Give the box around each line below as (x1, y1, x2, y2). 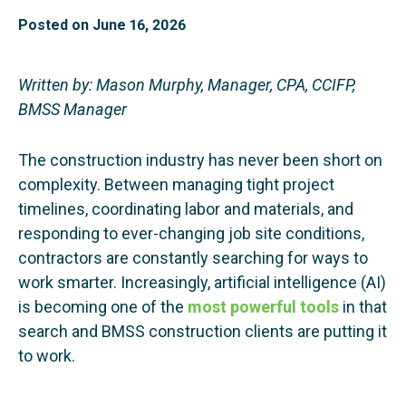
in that (339, 296, 387, 316)
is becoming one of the (18, 296, 188, 316)
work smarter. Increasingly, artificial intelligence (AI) (18, 272, 386, 292)
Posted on (18, 16, 92, 34)
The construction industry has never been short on (18, 150, 382, 169)
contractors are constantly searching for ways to (18, 247, 368, 267)
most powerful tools (188, 296, 339, 316)
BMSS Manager (18, 100, 127, 119)
